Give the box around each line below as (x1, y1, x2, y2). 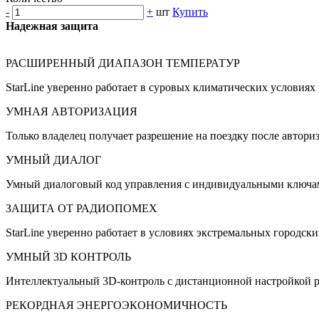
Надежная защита (6, 20, 98, 33)
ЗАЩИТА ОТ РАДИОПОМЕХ (6, 202, 157, 215)
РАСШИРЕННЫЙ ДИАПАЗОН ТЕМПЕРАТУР (6, 57, 240, 70)
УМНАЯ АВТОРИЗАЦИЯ (6, 105, 137, 118)
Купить (172, 6, 208, 19)
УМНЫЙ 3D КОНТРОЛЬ (6, 251, 131, 263)
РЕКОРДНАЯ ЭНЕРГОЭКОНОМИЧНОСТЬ (6, 299, 227, 312)
